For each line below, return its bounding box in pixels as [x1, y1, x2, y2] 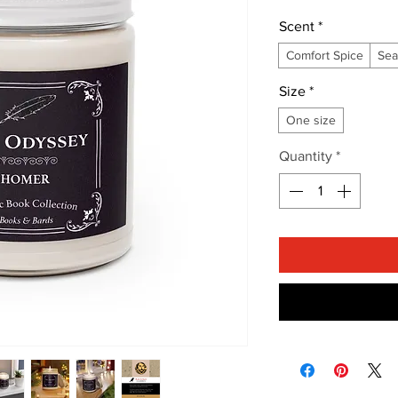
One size [286, 113, 336, 128]
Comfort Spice [286, 48, 363, 63]
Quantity [279, 148, 332, 164]
